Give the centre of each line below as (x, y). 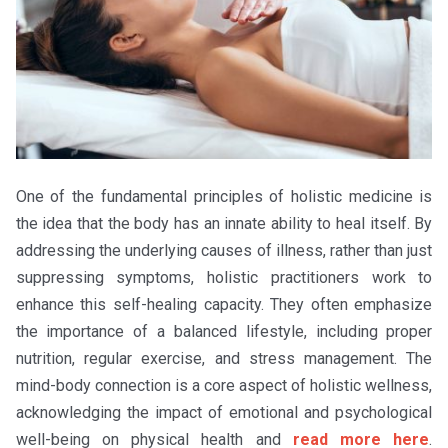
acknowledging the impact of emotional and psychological (224, 412)
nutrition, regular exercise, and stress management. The (224, 358)
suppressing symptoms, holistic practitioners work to (224, 277)
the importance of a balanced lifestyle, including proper (224, 331)
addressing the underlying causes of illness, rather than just (224, 250)
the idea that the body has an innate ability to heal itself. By (224, 223)
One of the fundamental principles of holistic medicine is (224, 196)
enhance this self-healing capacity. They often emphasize (224, 304)
